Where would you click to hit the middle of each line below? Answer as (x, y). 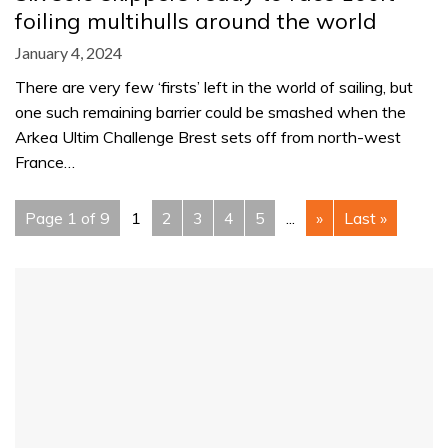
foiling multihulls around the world (196, 21)
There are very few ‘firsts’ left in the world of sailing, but (214, 87)
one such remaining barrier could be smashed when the (210, 112)
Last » (365, 218)
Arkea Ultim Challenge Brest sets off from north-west (208, 137)
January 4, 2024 (68, 53)
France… (45, 162)
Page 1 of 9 (67, 218)
